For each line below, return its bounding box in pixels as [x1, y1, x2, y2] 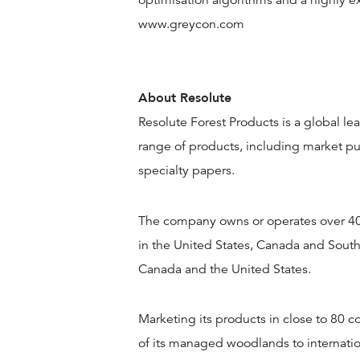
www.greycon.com [138, 16, 244, 33]
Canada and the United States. [138, 260, 311, 277]
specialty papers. [138, 162, 235, 179]
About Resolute [138, 89, 231, 108]
